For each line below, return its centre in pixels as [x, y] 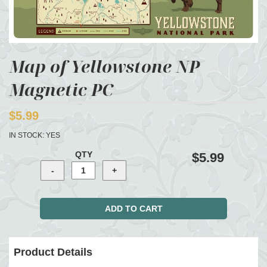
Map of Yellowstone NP [104, 66]
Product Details [53, 252]
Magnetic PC [61, 89]
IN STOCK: [27, 135]
